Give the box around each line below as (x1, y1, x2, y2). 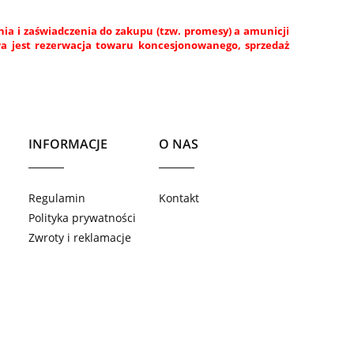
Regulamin (28, 190, 85, 205)
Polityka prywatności (28, 209, 136, 225)
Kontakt (158, 190, 199, 205)
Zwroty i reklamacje (28, 230, 131, 246)
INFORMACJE (28, 135, 107, 153)
